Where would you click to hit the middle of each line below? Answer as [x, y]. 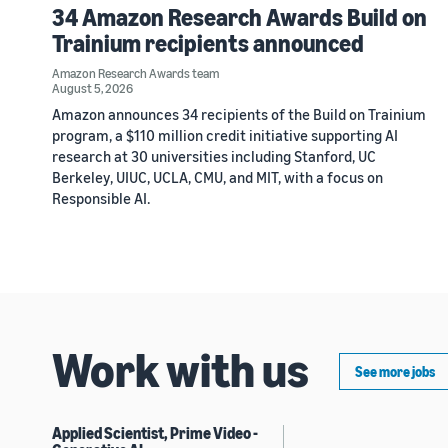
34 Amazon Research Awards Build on [239, 16]
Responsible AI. [101, 197]
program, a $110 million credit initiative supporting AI [225, 134]
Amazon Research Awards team [135, 72]
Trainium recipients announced [208, 42]
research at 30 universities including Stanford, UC [214, 155]
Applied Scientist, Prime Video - [155, 432]
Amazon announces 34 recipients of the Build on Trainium [239, 113]
